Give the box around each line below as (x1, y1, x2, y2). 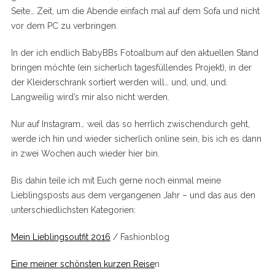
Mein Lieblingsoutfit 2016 (10, 232, 110, 242)
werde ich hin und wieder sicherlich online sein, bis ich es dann (10, 134, 261, 144)
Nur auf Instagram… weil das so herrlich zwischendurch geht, (10, 119, 250, 130)
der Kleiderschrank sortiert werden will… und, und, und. (10, 77, 228, 88)
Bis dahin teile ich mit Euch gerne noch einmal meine (10, 176, 221, 186)
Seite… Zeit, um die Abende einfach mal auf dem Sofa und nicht (10, 6, 260, 17)
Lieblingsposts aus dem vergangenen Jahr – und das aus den (10, 190, 255, 201)
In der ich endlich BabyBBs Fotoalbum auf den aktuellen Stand (10, 48, 258, 58)
